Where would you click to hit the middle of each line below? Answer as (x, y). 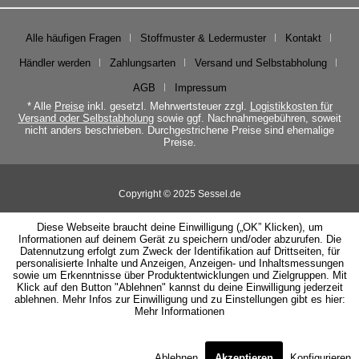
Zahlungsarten (143, 63)
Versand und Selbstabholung (261, 63)
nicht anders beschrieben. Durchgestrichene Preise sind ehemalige (179, 131)
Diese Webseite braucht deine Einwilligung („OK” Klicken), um (179, 227)
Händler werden (55, 63)
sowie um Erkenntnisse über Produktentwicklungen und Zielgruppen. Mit (179, 275)
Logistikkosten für (291, 107)
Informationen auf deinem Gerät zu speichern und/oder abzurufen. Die (179, 239)
